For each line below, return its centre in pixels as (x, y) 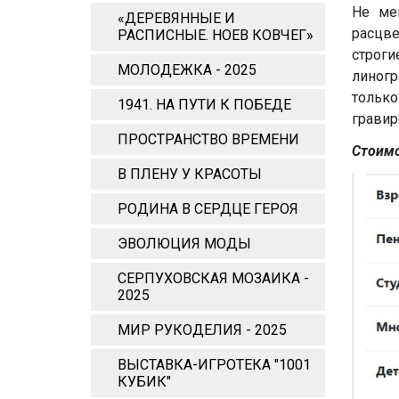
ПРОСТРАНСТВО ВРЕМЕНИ (208, 139)
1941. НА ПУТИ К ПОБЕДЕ (204, 105)
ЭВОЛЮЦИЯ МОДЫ (184, 244)
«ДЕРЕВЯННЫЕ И (176, 18)
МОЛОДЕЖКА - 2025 (187, 70)
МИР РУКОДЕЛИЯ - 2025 (202, 330)
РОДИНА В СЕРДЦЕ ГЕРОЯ (208, 209)
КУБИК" (144, 382)
